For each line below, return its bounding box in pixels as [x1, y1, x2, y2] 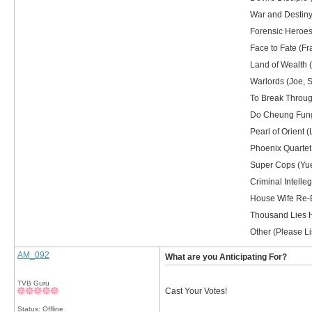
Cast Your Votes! [165, 286, 227, 296]
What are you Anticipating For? [165, 252, 287, 262]
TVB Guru [17, 279, 49, 287]
